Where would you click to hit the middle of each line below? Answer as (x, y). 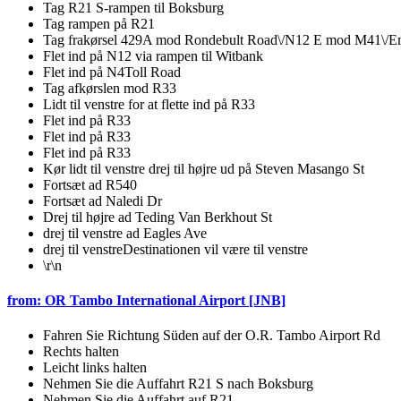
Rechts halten (81, 352)
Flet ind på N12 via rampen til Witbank (153, 55)
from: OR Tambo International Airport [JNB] (146, 300)
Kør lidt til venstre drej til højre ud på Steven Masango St (204, 168)
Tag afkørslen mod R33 (110, 88)
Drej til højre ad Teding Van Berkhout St (158, 217)
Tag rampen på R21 (99, 23)
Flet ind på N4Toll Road (112, 72)
